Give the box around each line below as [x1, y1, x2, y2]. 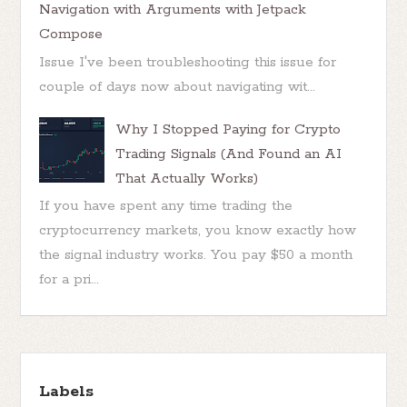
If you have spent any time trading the [39, 196, 293, 214]
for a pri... [39, 270, 100, 288]
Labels [39, 381, 94, 402]
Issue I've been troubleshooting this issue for [39, 53, 337, 71]
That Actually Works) [115, 169, 259, 187]
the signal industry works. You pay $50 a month [39, 245, 353, 263]
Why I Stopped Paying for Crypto [115, 120, 342, 138]
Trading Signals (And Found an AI [115, 144, 342, 163]
